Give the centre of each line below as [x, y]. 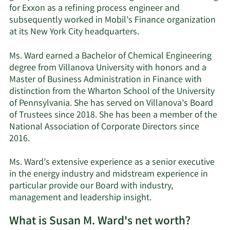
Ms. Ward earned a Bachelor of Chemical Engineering [110, 56]
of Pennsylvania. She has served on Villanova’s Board [111, 103]
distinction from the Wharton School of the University [112, 92]
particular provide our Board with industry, [91, 187]
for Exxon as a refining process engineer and [94, 9]
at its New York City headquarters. [74, 33]
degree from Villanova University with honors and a [108, 68]
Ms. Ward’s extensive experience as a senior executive [112, 163]
